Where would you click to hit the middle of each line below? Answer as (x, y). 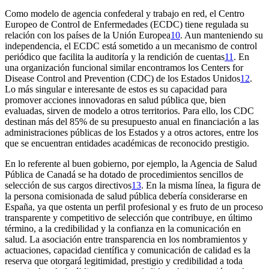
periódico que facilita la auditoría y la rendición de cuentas (115, 57)
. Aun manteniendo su (222, 35)
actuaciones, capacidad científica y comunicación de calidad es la (128, 250)
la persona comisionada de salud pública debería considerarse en (126, 196)
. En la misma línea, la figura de (201, 186)
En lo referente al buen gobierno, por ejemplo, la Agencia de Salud (131, 164)
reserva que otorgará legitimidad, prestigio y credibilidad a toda (124, 261)
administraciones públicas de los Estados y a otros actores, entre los (131, 133)
